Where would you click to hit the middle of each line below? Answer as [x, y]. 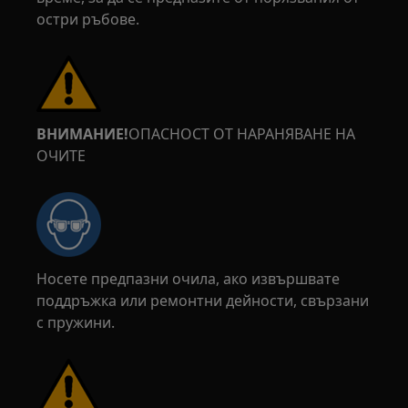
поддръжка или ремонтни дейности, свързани [203, 301]
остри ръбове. [88, 19]
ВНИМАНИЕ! [83, 134]
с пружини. [76, 322]
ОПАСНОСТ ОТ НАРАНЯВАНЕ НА [242, 134]
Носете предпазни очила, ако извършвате [189, 279]
